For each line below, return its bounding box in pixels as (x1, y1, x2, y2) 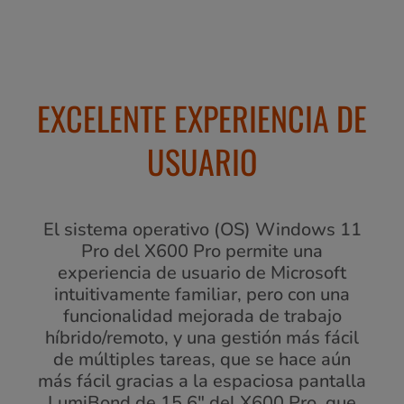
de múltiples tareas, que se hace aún (53, 347, 351, 372)
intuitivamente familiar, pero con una (54, 282, 350, 308)
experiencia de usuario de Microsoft (58, 261, 346, 286)
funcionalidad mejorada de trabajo (62, 304, 342, 329)
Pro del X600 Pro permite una (81, 239, 323, 264)
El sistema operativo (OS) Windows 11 (42, 217, 362, 243)
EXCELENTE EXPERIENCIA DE (37, 94, 367, 142)
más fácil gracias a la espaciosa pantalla (38, 369, 366, 394)
